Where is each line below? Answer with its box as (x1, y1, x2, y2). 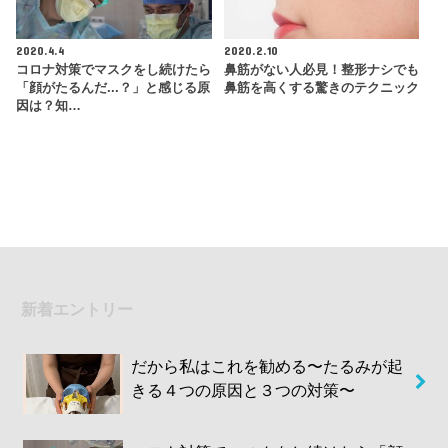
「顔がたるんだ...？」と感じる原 (16, 81, 211, 96)
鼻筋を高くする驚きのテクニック (223, 81, 419, 96)
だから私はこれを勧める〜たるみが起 (131, 357, 404, 376)
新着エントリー (21, 299, 134, 318)
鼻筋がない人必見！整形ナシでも (223, 63, 419, 78)
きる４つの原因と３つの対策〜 (131, 381, 356, 400)
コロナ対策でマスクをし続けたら (16, 63, 212, 78)
